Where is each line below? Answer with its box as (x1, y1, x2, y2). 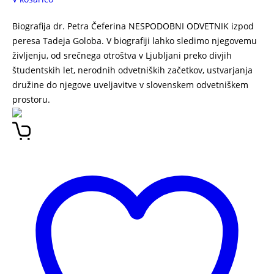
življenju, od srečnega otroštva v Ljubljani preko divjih (12, 50, 232, 61)
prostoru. (12, 94, 53, 105)
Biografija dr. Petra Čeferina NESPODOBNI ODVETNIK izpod (12, 20, 254, 32)
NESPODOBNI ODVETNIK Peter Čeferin (53, 94, 209, 105)
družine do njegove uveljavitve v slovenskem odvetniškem (12, 79, 248, 91)
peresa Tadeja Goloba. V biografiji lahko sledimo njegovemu (12, 35, 257, 46)
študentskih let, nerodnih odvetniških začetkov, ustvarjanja (12, 64, 253, 76)
